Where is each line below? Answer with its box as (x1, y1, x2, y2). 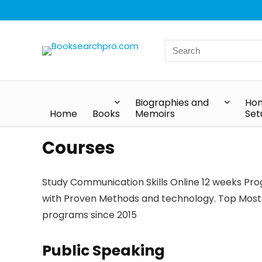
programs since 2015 (42, 208, 137, 222)
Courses (42, 136, 115, 160)
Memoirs (135, 107, 175, 120)
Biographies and (135, 96, 209, 109)
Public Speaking (42, 240, 165, 261)
